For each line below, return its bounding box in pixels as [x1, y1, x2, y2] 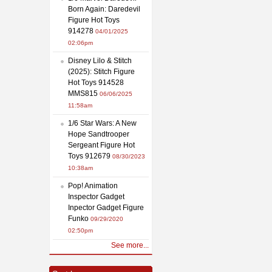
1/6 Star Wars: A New [68, 118, 137, 127]
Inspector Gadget [68, 192, 124, 201]
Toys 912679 [68, 151, 110, 160]
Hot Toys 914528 [68, 78, 124, 87]
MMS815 [68, 89, 98, 98]
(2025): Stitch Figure [68, 67, 135, 76]
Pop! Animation [68, 181, 118, 190]
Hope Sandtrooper [68, 129, 129, 138]
